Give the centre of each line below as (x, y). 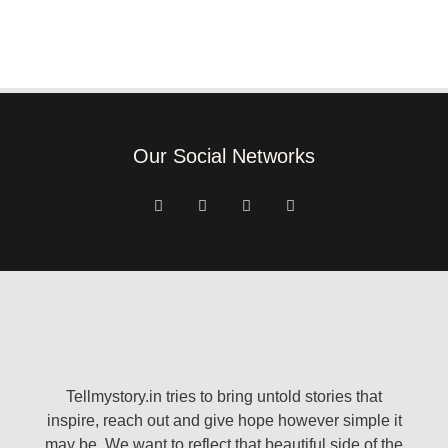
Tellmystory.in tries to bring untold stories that (224, 396)
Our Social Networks (224, 156)
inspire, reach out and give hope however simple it (224, 420)
